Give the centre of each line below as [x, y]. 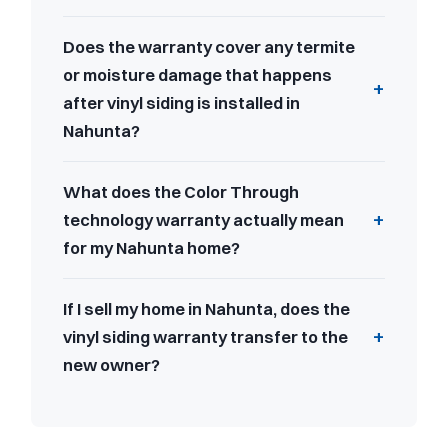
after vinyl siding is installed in [181, 102]
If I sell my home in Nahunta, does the [206, 308]
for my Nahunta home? [151, 247]
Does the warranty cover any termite [209, 46]
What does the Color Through [181, 191]
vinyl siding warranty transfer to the [205, 336]
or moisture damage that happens [197, 74]
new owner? [111, 364]
